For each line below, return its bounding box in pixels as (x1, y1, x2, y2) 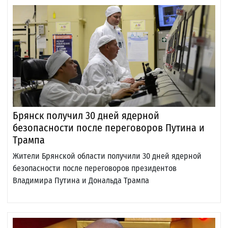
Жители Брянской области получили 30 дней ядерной (13, 151, 202, 161)
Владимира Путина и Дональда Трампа (13, 176, 149, 186)
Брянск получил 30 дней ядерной (13, 109, 159, 122)
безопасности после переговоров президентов (13, 163, 177, 174)
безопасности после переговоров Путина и (13, 122, 205, 134)
